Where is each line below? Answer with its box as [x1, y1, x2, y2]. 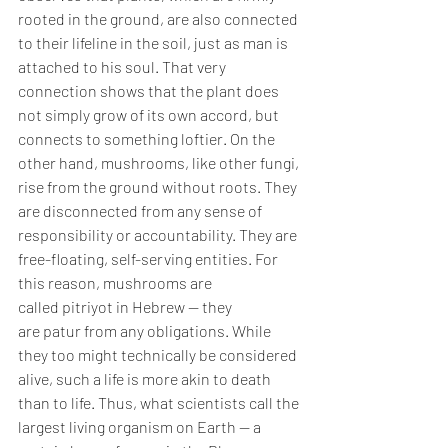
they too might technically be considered [18, 345, 300, 365]
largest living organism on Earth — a [18, 417, 264, 437]
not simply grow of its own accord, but [18, 105, 282, 125]
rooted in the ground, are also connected [18, 9, 301, 29]
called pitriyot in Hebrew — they [18, 297, 235, 317]
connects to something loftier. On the [18, 129, 278, 149]
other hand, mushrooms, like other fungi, [18, 153, 302, 173]
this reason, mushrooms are [18, 273, 215, 293]
